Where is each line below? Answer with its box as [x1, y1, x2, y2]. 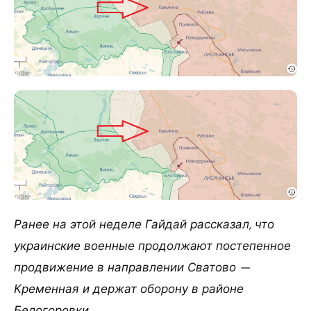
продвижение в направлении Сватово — [14, 259, 250, 275]
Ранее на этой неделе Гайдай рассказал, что [14, 216, 274, 232]
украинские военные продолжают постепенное [14, 237, 291, 253]
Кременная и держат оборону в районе [14, 280, 244, 296]
